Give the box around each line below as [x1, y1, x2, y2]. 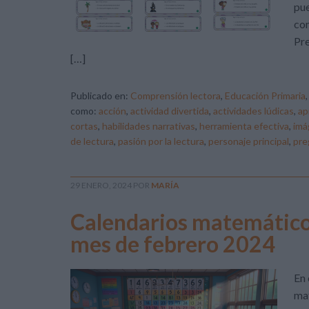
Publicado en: [70, 90, 130, 101]
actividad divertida [130, 105, 209, 117]
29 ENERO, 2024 [70, 180, 132, 190]
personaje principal [208, 135, 289, 147]
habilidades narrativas [102, 120, 195, 132]
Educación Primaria [225, 90, 306, 101]
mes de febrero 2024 [70, 230, 275, 257]
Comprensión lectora [130, 90, 221, 101]
